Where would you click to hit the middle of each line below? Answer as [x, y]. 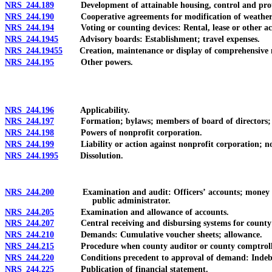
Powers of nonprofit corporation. [128, 133]
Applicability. [92, 110]
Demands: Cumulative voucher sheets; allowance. [158, 235]
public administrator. [131, 200]
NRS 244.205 [29, 212]
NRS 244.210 [29, 235]
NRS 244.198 [29, 133]
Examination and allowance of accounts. [141, 212]
